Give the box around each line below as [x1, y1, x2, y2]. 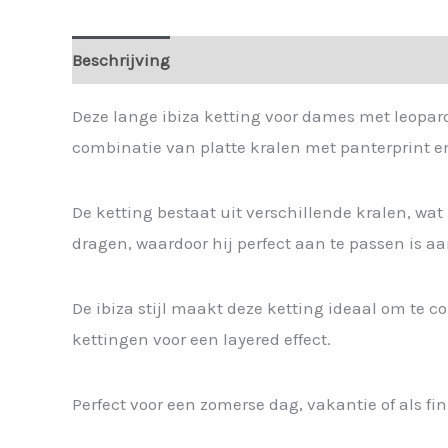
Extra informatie [191, 49, 318, 70]
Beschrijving [72, 49, 170, 70]
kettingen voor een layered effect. [72, 329, 331, 349]
